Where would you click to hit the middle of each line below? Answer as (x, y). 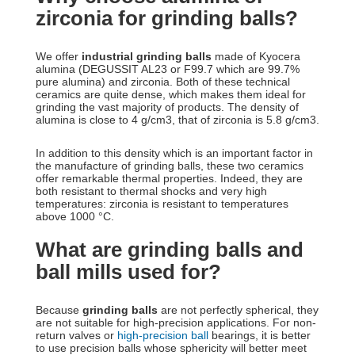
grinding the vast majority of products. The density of (167, 107)
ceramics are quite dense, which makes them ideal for (171, 94)
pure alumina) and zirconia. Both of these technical (163, 82)
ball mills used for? (128, 272)
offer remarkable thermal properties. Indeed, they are (169, 178)
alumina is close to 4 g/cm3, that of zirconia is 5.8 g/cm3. (177, 120)
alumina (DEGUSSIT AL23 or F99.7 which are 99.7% (168, 69)
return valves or (76, 335)
